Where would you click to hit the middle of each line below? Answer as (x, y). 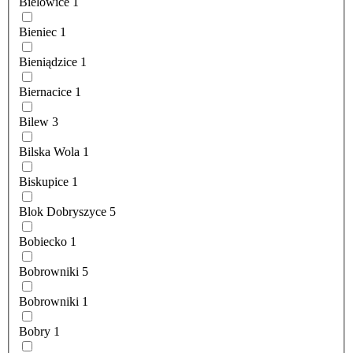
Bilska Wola (49, 152)
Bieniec (38, 32)
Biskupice (44, 182)
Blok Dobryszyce (63, 212)
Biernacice (45, 92)
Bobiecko (43, 242)
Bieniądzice (48, 62)
